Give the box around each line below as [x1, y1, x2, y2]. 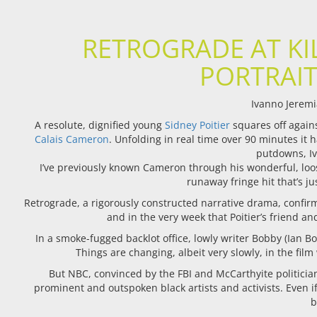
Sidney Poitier [165, 118, 231, 132]
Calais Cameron [34, 132, 109, 146]
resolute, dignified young [44, 118, 166, 132]
